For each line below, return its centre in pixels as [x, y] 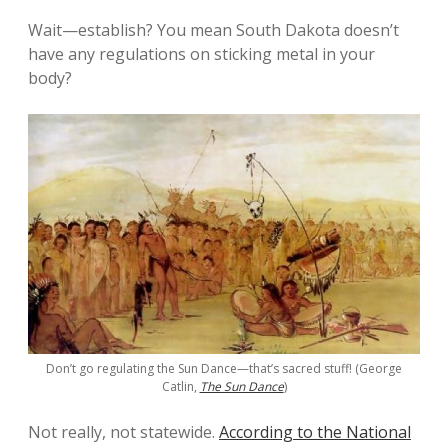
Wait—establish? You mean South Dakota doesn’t [213, 30]
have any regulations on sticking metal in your [201, 54]
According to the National [315, 432]
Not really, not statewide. [123, 432]
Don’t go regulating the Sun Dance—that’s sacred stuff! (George [224, 369]
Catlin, [180, 387]
